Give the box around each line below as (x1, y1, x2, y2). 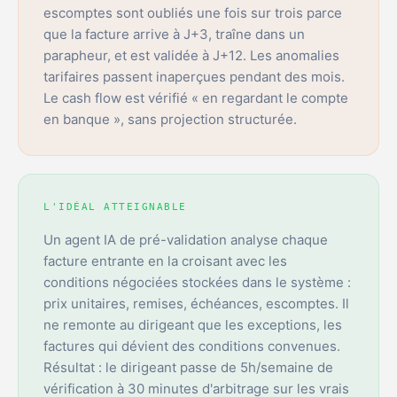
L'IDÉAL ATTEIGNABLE (43, 201, 187, 214)
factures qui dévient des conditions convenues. (43, 338, 340, 355)
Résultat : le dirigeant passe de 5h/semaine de (43, 359, 333, 377)
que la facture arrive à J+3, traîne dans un (43, 26, 305, 43)
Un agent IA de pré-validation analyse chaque (43, 231, 328, 249)
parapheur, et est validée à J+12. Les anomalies (43, 47, 339, 65)
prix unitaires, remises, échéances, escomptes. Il (43, 295, 349, 313)
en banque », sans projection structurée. (43, 111, 297, 128)
